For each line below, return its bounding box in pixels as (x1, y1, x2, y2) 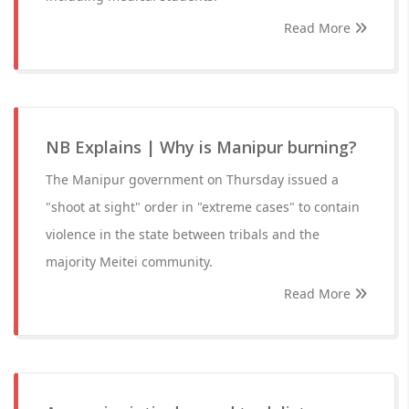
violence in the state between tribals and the (46, 225, 320, 243)
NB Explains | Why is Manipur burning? (46, 136, 357, 158)
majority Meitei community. (46, 253, 213, 270)
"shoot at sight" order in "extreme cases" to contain (46, 198, 360, 215)
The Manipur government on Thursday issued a (46, 171, 339, 188)
